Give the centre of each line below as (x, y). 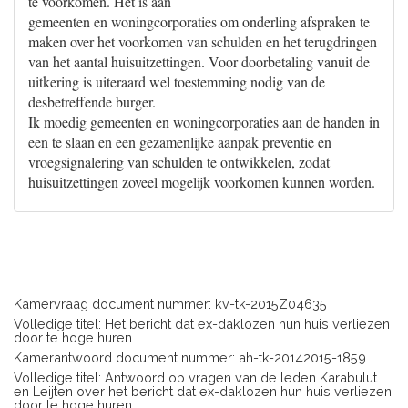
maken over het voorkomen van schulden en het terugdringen (203, 41)
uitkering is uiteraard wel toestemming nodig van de (177, 82)
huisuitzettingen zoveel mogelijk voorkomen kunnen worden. (202, 182)
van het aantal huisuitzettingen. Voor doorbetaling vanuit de (199, 61)
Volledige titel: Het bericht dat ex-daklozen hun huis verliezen (202, 324)
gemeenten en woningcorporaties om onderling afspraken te (199, 21)
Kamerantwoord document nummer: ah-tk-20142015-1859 (190, 357)
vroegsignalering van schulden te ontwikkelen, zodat (179, 162)
